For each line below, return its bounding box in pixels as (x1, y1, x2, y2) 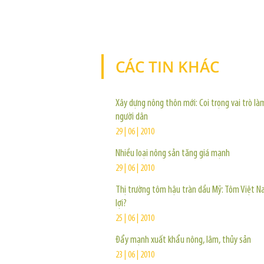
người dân (115, 111, 148, 123)
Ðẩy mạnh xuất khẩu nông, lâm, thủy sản (115, 235, 251, 246)
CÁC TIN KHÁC (115, 56, 219, 77)
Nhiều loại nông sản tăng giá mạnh (115, 148, 230, 159)
